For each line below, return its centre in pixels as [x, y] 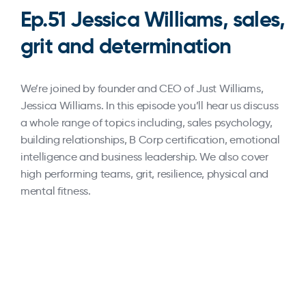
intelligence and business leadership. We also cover [144, 157]
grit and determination [126, 46]
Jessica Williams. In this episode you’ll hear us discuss [150, 106]
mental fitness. [56, 191]
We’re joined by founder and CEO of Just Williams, [142, 88]
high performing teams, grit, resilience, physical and [145, 174]
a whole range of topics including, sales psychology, [147, 123]
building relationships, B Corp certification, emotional [150, 140]
